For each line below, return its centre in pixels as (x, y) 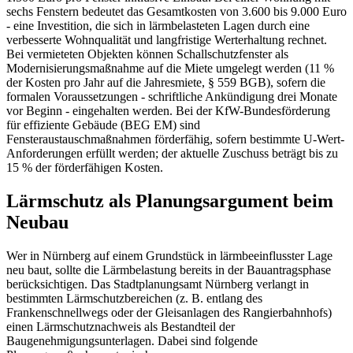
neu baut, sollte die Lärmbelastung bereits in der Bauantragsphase (169, 269)
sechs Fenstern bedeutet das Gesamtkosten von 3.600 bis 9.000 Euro (176, 12)
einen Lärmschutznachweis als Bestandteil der (121, 326)
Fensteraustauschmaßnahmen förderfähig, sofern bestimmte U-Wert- (175, 139)
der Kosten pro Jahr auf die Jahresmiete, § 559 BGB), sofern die (166, 83)
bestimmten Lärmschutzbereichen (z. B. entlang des (134, 298)
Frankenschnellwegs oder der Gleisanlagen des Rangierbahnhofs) (169, 312)
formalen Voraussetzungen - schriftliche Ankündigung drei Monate (172, 97)
